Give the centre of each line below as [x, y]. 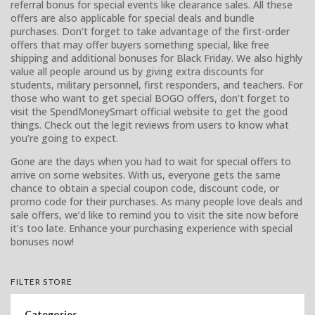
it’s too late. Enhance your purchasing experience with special [152, 228]
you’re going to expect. [64, 138]
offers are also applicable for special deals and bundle [133, 18]
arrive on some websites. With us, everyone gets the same [146, 174]
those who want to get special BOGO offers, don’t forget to [150, 98]
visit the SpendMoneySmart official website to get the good [149, 111]
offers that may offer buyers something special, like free [140, 44]
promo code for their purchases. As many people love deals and [156, 201]
